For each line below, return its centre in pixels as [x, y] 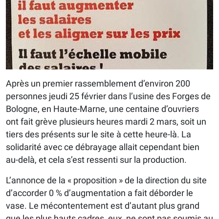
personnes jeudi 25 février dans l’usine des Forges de [108, 96]
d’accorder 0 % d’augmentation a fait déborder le [99, 193]
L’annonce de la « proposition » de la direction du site [106, 180]
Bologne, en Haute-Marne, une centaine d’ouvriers [102, 109]
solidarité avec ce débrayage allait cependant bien [103, 147]
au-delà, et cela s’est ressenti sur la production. [96, 160]
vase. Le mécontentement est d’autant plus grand [103, 206]
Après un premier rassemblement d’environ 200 [98, 84]
